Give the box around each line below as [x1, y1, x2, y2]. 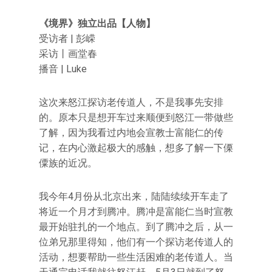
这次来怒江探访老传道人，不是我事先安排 [39, 96, 223, 108]
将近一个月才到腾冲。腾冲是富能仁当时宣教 [39, 205, 233, 217]
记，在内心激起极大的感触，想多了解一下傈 [39, 141, 233, 154]
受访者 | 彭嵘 [39, 32, 95, 44]
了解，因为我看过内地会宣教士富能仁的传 [39, 126, 223, 138]
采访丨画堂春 [39, 47, 97, 59]
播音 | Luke [39, 63, 87, 75]
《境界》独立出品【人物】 [39, 17, 155, 29]
